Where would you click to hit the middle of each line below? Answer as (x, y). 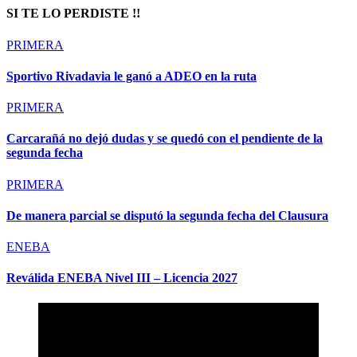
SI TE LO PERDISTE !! (73, 14)
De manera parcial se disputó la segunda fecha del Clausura (167, 215)
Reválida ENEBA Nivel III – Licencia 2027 (122, 278)
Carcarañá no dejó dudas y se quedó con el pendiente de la (165, 139)
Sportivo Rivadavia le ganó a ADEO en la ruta (131, 76)
